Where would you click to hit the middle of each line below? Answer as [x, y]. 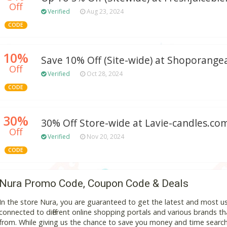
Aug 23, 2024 [104, 11]
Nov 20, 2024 [105, 137]
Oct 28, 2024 [104, 74]
